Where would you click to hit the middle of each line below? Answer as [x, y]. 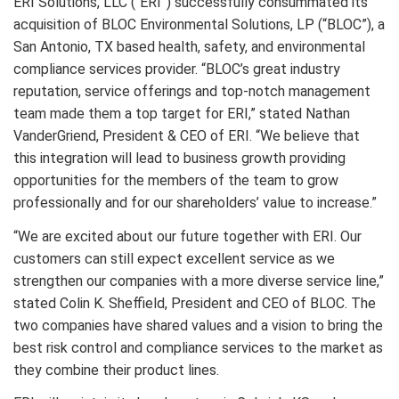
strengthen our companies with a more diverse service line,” [199, 281]
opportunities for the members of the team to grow [176, 180]
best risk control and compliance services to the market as [198, 347]
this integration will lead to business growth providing [179, 158]
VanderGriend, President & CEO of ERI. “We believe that [187, 136]
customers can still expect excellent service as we [174, 258]
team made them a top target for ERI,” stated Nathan [182, 114]
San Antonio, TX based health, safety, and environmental [189, 47]
